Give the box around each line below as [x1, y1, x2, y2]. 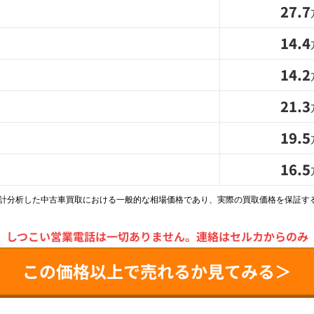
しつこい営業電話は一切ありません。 [6, 228, 196, 245]
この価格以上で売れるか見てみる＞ [22, 259, 292, 283]
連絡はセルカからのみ [196, 228, 308, 245]
